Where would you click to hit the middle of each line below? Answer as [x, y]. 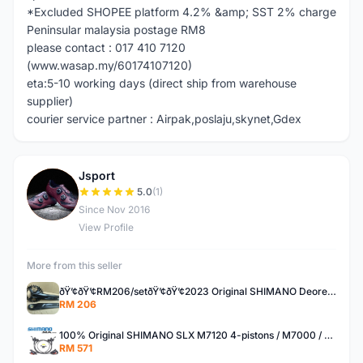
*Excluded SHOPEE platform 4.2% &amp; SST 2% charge [181, 12]
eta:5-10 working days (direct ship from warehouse [162, 83]
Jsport [97, 175]
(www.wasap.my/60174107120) [109, 65]
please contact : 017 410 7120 [106, 47]
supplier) [50, 101]
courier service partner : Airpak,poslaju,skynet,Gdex [164, 119]
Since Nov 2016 [114, 209]
